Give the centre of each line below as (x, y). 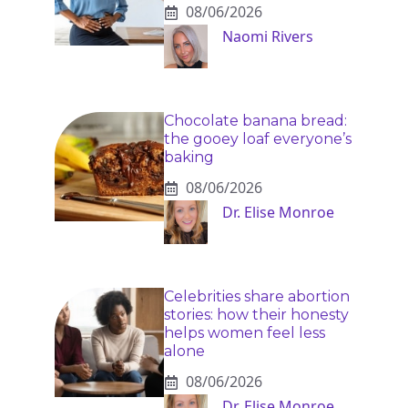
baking (189, 158)
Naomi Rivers (268, 37)
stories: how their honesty (256, 315)
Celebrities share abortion (257, 297)
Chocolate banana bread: (255, 121)
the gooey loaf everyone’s (258, 139)
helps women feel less (245, 333)
